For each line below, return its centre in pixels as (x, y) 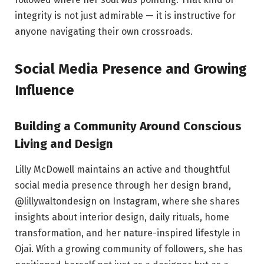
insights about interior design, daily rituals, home (122, 217)
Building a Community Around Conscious (128, 126)
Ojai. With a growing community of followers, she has (129, 249)
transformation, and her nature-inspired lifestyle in (128, 233)
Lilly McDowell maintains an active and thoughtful (122, 170)
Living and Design (64, 143)
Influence (44, 90)
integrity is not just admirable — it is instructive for (125, 15)
